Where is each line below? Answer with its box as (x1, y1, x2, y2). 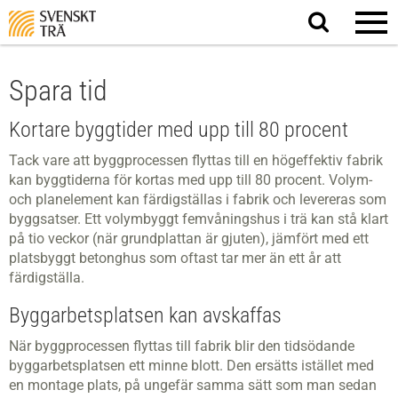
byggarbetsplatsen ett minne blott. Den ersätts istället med (9, 357, 374, 374)
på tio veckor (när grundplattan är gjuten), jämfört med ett (9, 230, 369, 247)
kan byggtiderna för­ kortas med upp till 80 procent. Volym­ (9, 171, 372, 188)
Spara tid (9, 74, 107, 107)
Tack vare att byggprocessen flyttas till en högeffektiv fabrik (9, 152, 383, 169)
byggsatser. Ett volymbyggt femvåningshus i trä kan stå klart (9, 211, 388, 227)
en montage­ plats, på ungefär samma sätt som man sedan (9, 377, 377, 394)
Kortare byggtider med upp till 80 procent (9, 117, 348, 142)
